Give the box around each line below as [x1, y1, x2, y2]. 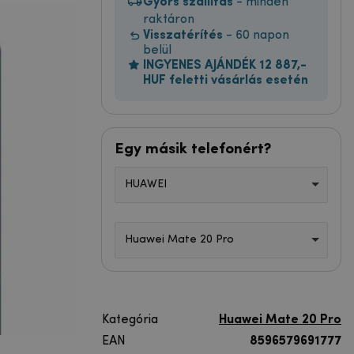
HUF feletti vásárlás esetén [143, 73, 308, 87]
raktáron [143, 13, 194, 26]
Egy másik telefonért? [115, 141, 271, 157]
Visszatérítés [143, 28, 223, 42]
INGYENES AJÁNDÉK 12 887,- [143, 58, 307, 72]
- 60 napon [223, 28, 289, 42]
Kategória [102, 313, 158, 326]
